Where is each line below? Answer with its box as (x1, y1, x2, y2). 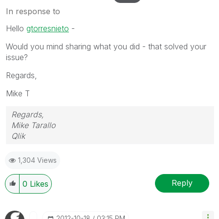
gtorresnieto (26, 23, 69, 33)
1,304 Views (18, 155, 57, 164)
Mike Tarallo (11, 120, 55, 130)
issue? (6, 52, 28, 62)
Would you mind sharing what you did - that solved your (6, 41, 206, 51)
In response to (6, 6, 60, 16)
